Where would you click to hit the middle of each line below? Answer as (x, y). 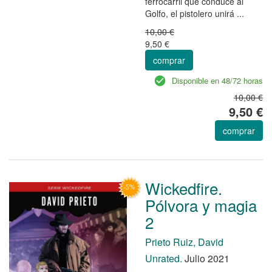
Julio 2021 (206, 258)
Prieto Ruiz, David (184, 242)
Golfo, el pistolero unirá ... (195, 13)
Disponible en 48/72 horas (217, 80)
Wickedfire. (184, 188)
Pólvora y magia (201, 205)
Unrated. (164, 258)
